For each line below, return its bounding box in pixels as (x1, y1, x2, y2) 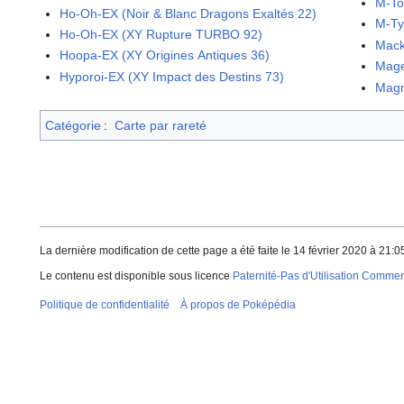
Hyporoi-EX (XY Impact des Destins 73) (60, 69, 285, 84)
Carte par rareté (114, 117, 207, 133)
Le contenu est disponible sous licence (40, 270, 233, 283)
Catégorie (45, 117, 101, 133)
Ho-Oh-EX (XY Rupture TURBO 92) (60, 26, 263, 41)
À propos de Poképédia (180, 298, 296, 312)
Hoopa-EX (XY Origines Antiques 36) (60, 48, 271, 63)
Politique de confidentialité (40, 298, 170, 312)
